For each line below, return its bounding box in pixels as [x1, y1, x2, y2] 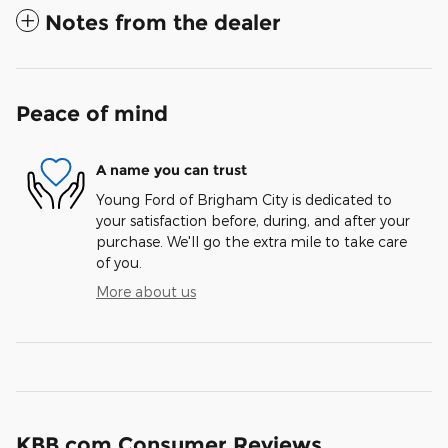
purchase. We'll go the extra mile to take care [96, 233, 407, 251]
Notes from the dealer [45, 10, 281, 36]
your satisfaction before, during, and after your [96, 212, 410, 230]
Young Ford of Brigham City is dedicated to [96, 191, 392, 209]
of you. [96, 254, 142, 272]
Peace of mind [16, 101, 168, 127]
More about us [96, 283, 196, 301]
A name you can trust [96, 160, 247, 179]
